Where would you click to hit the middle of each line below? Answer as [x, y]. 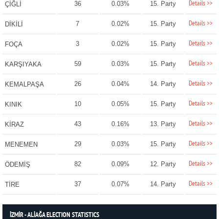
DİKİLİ [14, 24]
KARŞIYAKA [23, 65]
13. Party [163, 124]
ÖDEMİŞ [17, 165]
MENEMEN [21, 145]
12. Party [163, 164]
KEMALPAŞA [24, 85]
